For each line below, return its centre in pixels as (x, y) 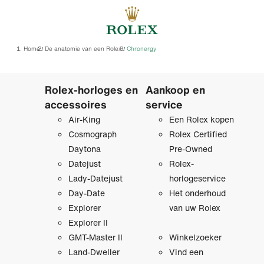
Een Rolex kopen (201, 120)
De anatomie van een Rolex (83, 49)
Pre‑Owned (190, 149)
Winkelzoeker (195, 237)
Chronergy (141, 49)
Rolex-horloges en (91, 90)
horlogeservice (197, 179)
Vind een (186, 252)
